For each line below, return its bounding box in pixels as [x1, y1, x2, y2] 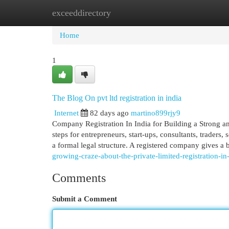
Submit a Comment [52, 194, 117, 203]
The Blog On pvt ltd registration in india [52, 94, 181, 102]
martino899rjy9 [131, 108, 180, 117]
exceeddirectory [52, 8, 111, 18]
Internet [54, 108, 79, 117]
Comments [52, 171, 106, 185]
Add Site [173, 8, 201, 17]
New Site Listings [102, 8, 158, 17]
